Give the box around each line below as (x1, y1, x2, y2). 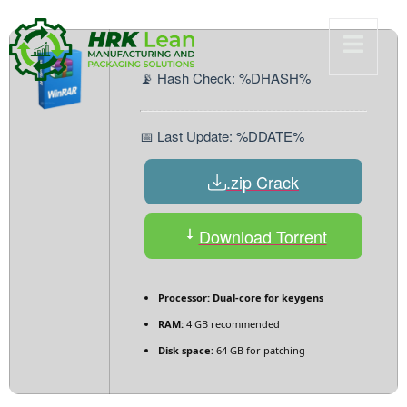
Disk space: (158, 343, 213, 358)
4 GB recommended (184, 317, 280, 332)
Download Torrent (198, 223, 327, 248)
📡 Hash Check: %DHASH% (140, 68, 311, 88)
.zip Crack (226, 169, 299, 194)
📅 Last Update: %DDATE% (140, 126, 304, 146)
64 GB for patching (213, 343, 305, 358)
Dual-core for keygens (210, 291, 323, 305)
